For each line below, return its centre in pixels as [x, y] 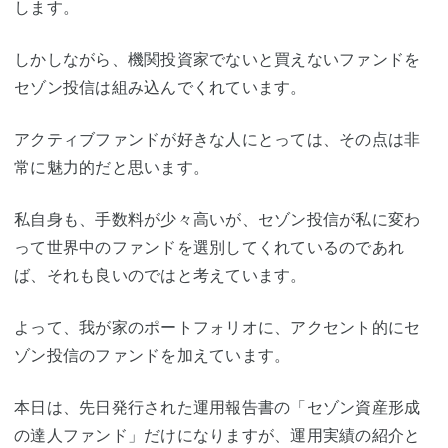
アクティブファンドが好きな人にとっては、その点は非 [217, 139]
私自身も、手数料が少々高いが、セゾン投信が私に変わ [217, 219]
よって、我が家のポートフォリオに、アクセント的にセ [217, 327]
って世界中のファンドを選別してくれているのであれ [209, 247]
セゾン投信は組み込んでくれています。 [160, 87]
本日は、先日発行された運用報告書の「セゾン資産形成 [217, 407]
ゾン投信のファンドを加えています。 [152, 355]
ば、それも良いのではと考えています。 [160, 275]
